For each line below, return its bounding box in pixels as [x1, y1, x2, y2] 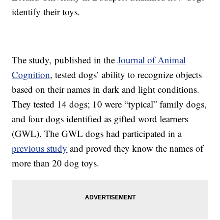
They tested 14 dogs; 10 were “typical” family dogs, [12, 98, 207, 110]
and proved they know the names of [67, 142, 204, 155]
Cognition [12, 68, 51, 81]
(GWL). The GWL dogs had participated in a [12, 127, 182, 140]
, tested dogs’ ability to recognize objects [50, 68, 202, 81]
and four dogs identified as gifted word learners [12, 112, 189, 125]
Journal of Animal [117, 54, 186, 66]
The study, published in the [12, 54, 118, 66]
